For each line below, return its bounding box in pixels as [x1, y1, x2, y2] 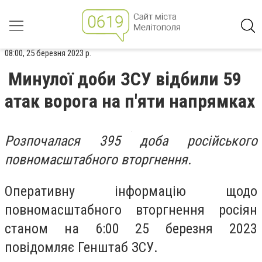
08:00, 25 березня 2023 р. [5, 48, 91, 58]
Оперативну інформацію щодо [5, 182, 257, 199]
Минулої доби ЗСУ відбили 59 [8, 68, 242, 90]
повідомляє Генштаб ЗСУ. [5, 239, 158, 256]
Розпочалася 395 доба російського [5, 133, 257, 149]
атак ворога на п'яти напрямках [5, 90, 255, 112]
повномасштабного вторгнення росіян [5, 201, 257, 218]
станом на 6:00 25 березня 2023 [5, 220, 257, 237]
